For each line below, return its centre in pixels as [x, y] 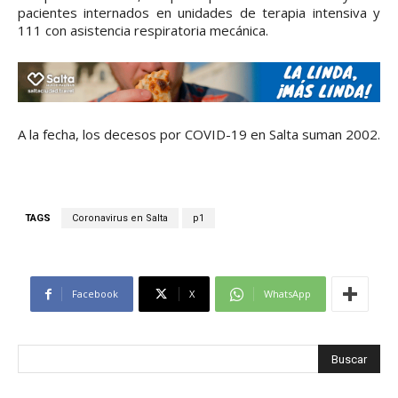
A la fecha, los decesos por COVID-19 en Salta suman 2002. [199, 134]
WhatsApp [287, 293]
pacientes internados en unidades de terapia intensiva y [199, 12]
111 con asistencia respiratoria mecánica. [143, 30]
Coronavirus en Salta [120, 218]
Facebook [95, 293]
